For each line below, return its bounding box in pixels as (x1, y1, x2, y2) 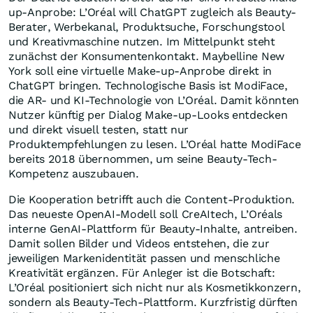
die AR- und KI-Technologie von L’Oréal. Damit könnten (8, 94, 300, 108)
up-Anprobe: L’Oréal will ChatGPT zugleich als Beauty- (8, 6, 297, 20)
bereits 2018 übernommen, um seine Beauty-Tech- (8, 152, 277, 166)
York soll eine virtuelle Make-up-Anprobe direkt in (8, 64, 272, 78)
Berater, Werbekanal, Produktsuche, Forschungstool (8, 20, 285, 34)
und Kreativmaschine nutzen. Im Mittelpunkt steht (8, 35, 275, 49)
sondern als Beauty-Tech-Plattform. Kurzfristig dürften (8, 296, 298, 310)
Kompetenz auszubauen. (8, 167, 139, 181)
